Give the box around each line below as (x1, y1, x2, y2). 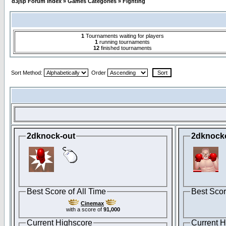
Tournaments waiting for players (84, 33, 164, 39)
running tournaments (98, 39, 150, 45)
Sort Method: (11, 70, 44, 76)
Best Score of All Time (27, 187, 106, 196)
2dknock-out (27, 132, 75, 140)
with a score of (66, 206, 103, 213)
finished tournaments (99, 45, 152, 51)
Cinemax (81, 200, 104, 207)
